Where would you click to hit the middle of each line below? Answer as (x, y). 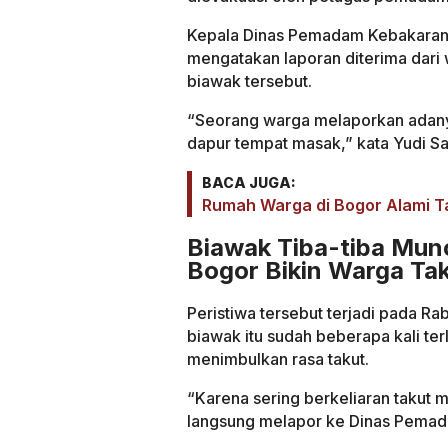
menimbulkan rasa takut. (278, 359)
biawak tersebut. (249, 80)
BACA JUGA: (249, 182)
